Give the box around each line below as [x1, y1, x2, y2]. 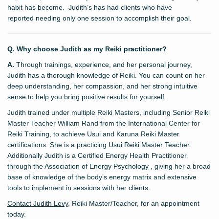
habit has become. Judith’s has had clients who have [7, 3, 172, 11]
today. [7, 210, 26, 218]
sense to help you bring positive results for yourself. [7, 92, 166, 101]
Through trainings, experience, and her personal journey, [14, 60, 192, 68]
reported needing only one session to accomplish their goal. [7, 14, 192, 22]
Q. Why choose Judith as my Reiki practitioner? [7, 44, 167, 53]
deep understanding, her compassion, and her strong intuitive [7, 82, 197, 90]
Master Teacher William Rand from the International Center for [7, 119, 200, 127]
